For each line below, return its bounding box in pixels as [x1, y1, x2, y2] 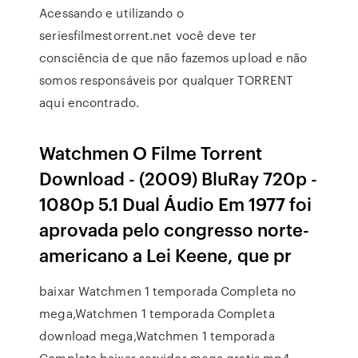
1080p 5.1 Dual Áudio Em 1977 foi [39, 191, 312, 216]
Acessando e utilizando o [39, 4, 184, 22]
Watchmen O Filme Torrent [39, 140, 263, 165]
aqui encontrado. [39, 93, 139, 111]
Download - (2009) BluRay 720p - [39, 165, 318, 190]
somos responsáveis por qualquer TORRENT [39, 71, 294, 89]
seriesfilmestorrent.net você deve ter [39, 26, 257, 44]
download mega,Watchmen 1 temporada [39, 327, 275, 344]
